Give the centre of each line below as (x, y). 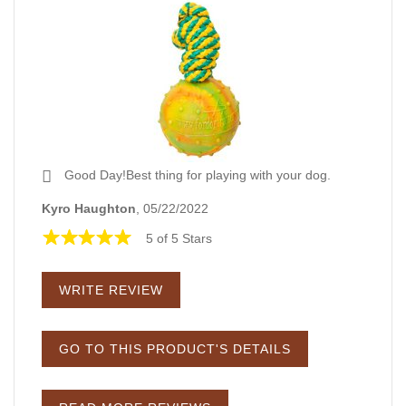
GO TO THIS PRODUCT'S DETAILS (175, 348)
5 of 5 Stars (179, 238)
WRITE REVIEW (111, 290)
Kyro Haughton (89, 208)
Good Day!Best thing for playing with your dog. (196, 175)
